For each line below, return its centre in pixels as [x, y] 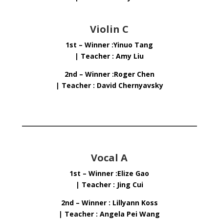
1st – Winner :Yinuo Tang [109, 45]
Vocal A [109, 158]
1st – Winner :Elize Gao [109, 173]
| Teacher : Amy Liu [109, 56]
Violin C [109, 29]
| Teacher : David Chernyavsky [109, 85]
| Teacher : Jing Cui [109, 185]
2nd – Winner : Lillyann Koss [109, 203]
